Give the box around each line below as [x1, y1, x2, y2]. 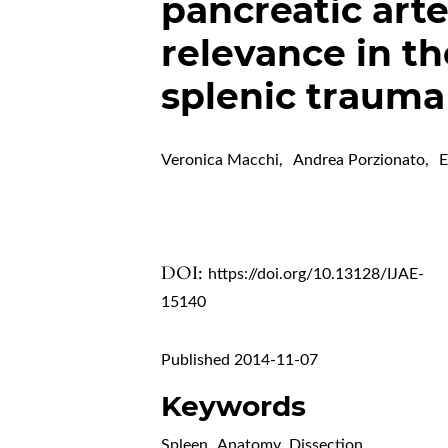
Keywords [161, 389, 307, 424]
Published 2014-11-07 [161, 352, 319, 369]
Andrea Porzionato [293, 152, 426, 169]
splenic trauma [161, 74, 446, 119]
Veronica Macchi [161, 152, 280, 169]
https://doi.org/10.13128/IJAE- [208, 266, 425, 283]
